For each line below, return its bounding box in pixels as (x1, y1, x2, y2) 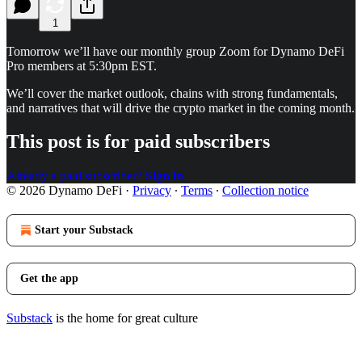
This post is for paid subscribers (6, 131, 270, 153)
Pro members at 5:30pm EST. (6, 58, 157, 73)
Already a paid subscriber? (6, 169, 145, 183)
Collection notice (222, 183, 309, 198)
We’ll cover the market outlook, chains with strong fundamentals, (6, 86, 338, 100)
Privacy (133, 183, 171, 198)
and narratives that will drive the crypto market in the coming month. (6, 100, 355, 115)
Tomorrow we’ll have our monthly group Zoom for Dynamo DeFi (6, 44, 344, 58)
